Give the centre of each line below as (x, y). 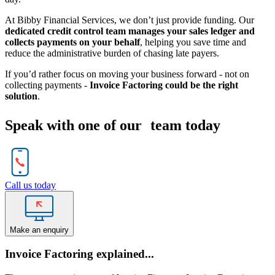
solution (21, 96)
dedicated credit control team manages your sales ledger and (130, 31)
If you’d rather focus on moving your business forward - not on (127, 74)
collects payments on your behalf (72, 42)
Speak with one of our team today (113, 125)
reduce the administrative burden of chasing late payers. (112, 53)
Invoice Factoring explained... (79, 254)
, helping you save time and (193, 42)
